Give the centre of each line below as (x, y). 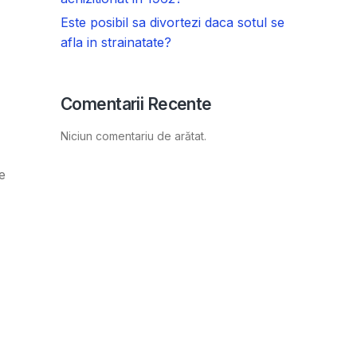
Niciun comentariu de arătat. (133, 136)
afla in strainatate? (116, 43)
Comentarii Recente (136, 104)
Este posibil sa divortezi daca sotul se (173, 23)
